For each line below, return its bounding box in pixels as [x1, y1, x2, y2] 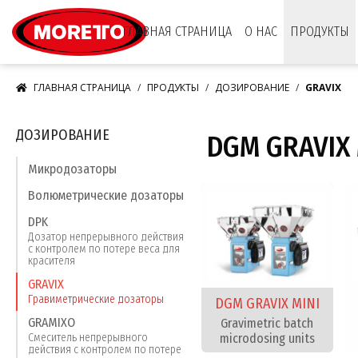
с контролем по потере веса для [28, 241, 180, 256]
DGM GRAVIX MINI [214, 294, 320, 312]
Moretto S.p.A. [147, 2, 217, 17]
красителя [28, 253, 75, 268]
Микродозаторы [28, 161, 117, 177]
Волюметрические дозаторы [28, 187, 184, 203]
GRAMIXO [28, 315, 75, 331]
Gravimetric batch [221, 315, 314, 331]
